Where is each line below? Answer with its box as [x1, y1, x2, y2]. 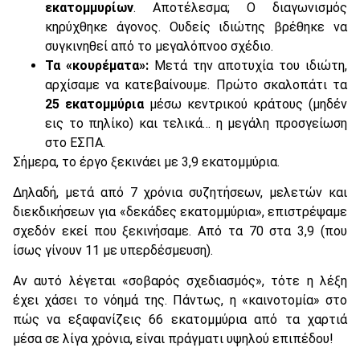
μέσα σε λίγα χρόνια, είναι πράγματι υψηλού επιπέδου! [13, 331, 333, 347]
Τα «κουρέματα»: [45, 57, 149, 73]
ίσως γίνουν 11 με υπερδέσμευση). [13, 243, 213, 259]
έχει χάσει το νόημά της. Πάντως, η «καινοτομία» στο [13, 292, 347, 309]
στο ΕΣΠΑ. [45, 134, 105, 150]
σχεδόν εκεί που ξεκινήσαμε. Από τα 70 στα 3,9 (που [13, 223, 347, 239]
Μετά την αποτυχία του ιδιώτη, [148, 57, 348, 73]
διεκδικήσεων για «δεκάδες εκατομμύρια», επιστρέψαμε [13, 204, 347, 220]
